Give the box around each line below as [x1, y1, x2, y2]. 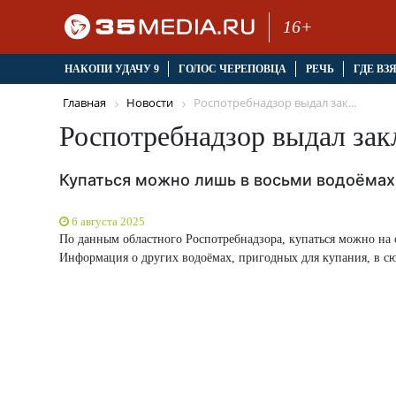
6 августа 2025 [72, 214, 145, 228]
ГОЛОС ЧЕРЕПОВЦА [178, 63, 286, 76]
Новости [126, 95, 173, 111]
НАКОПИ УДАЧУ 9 [64, 63, 159, 76]
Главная [63, 95, 106, 111]
